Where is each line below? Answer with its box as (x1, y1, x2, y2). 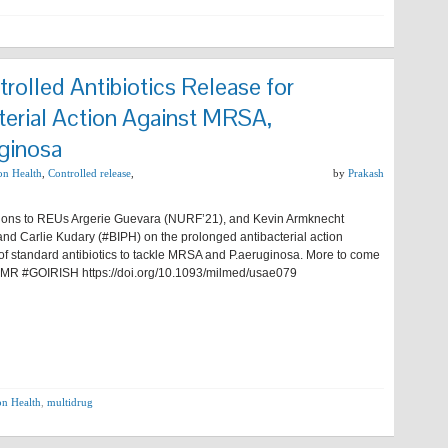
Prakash (348, 167, 384, 179)
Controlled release (48, 167, 131, 179)
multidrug (47, 396, 93, 408)
